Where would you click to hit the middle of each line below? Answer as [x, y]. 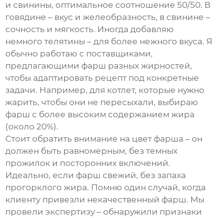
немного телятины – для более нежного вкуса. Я [109, 42]
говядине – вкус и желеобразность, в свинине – [108, 17]
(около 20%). [32, 127]
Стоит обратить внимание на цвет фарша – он [104, 139]
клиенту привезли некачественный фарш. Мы [105, 200]
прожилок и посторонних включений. [88, 163]
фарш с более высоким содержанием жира [100, 115]
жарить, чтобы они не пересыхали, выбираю [102, 102]
